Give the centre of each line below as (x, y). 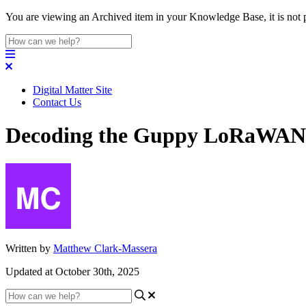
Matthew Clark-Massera (105, 248)
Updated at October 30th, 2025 (72, 271)
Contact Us (57, 102)
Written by (29, 248)
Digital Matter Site (72, 90)
